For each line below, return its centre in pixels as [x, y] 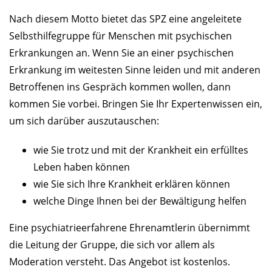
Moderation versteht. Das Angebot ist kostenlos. [120, 262]
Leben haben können [82, 167]
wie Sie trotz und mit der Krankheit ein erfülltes [141, 150]
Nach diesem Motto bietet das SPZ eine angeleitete [125, 19]
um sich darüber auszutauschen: [84, 121]
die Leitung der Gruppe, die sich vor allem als [112, 245]
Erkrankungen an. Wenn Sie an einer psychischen [121, 53]
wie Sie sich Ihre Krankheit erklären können [132, 184]
